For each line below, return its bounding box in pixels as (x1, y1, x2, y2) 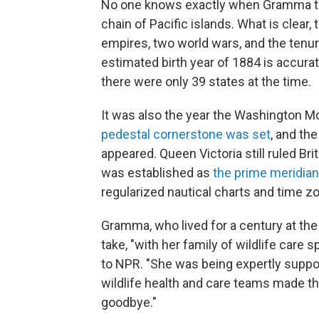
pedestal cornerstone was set (101, 126, 271, 142)
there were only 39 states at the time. (101, 73, 311, 89)
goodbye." (101, 294, 157, 310)
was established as (101, 164, 213, 180)
